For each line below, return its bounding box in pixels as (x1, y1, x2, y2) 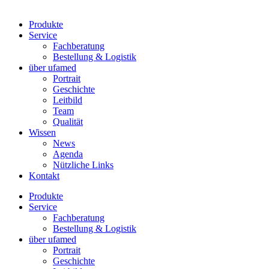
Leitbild (53, 95, 82, 105)
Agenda (53, 149, 83, 159)
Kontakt (29, 171, 59, 181)
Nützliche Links (53, 160, 113, 170)
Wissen (29, 127, 56, 138)
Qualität (53, 116, 83, 127)
